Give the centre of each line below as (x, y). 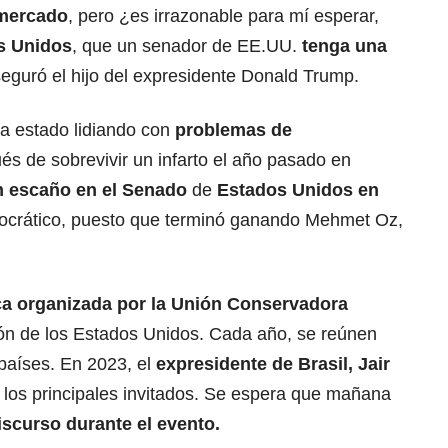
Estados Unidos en (298, 190)
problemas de (231, 130)
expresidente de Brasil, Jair (273, 364)
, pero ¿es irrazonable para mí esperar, (223, 16)
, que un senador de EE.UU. (187, 46)
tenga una (344, 46)
